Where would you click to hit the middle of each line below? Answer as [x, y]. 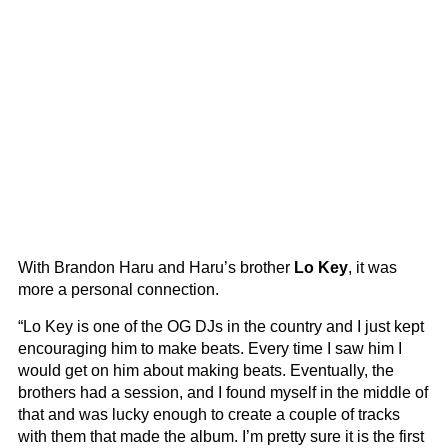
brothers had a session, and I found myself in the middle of [223, 392]
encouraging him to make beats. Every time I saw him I [210, 348]
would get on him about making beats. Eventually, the [206, 370]
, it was [372, 267]
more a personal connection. [118, 289]
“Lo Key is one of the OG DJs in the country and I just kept [221, 326]
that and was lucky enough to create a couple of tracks [209, 414]
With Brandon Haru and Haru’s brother [156, 267]
